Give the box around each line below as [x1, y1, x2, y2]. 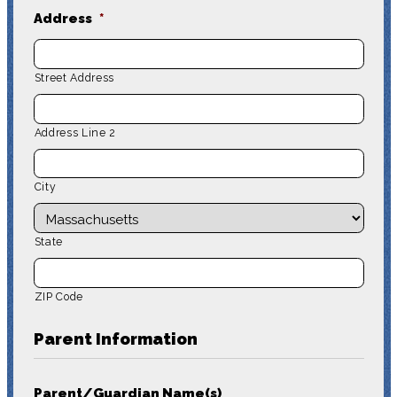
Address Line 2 [34, 126, 116, 139]
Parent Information [33, 328, 198, 348]
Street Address [34, 71, 114, 84]
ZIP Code [34, 290, 83, 303]
